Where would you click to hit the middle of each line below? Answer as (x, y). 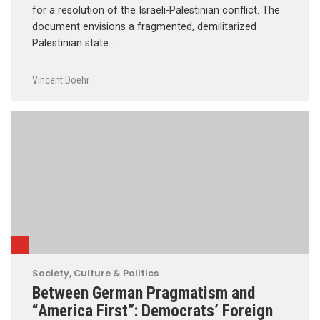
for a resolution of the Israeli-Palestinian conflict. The (156, 10)
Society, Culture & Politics (95, 273)
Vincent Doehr (61, 80)
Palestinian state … (75, 43)
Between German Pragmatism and (144, 292)
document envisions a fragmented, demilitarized (144, 26)
